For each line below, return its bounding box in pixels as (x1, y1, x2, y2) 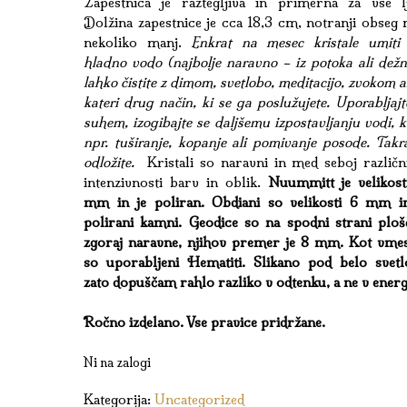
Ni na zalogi (84, 353, 152, 371)
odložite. (84, 153, 141, 171)
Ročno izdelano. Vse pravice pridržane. (84, 313, 326, 331)
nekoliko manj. (84, 33, 192, 51)
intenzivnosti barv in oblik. (84, 173, 261, 191)
